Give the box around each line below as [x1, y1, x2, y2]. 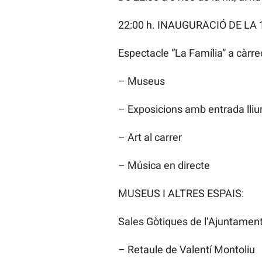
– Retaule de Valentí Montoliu [118, 243, 255, 256]
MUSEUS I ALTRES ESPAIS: [118, 187, 244, 200]
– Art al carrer [118, 131, 182, 144]
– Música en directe [118, 159, 210, 172]
